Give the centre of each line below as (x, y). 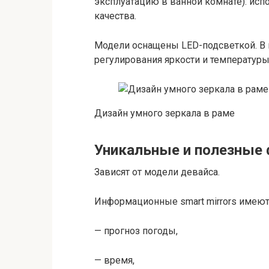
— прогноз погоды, (136, 231)
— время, (114, 260)
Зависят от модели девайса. (157, 172)
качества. (115, 16)
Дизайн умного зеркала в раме (165, 113)
